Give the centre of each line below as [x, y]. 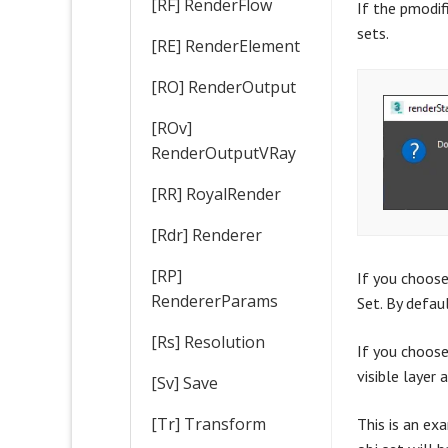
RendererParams [214, 300]
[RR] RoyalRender [216, 193]
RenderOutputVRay [223, 152]
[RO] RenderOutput [223, 86]
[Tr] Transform [208, 423]
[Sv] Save [184, 382]
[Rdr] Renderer [206, 234]
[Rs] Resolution [208, 341]
